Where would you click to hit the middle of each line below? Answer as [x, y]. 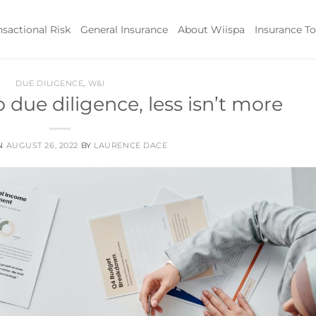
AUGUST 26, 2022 [42, 145]
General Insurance [124, 29]
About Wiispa [211, 29]
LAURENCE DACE [131, 145]
